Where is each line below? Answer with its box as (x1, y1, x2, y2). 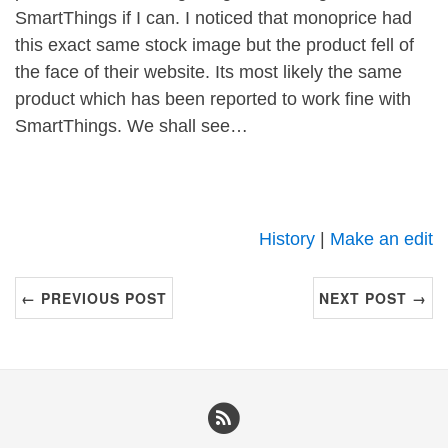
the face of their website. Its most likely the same (15, 62, 402, 82)
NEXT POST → (319, 288, 427, 308)
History (259, 229, 315, 249)
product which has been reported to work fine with (15, 89, 411, 109)
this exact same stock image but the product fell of (15, 35, 414, 55)
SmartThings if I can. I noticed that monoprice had (15, 8, 412, 28)
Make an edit (330, 229, 433, 249)
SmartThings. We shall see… (15, 116, 248, 136)
